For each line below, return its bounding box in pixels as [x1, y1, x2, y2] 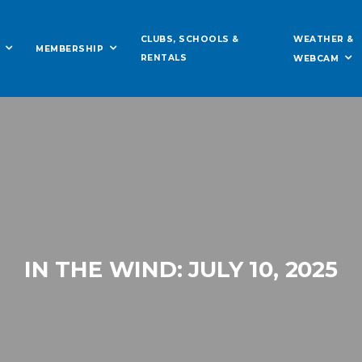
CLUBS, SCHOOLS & [140, 34, 239, 44]
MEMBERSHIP [36, 44, 104, 54]
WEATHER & [293, 33, 354, 44]
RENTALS [140, 53, 187, 63]
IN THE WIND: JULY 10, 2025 [24, 256, 338, 283]
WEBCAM [293, 53, 339, 64]
